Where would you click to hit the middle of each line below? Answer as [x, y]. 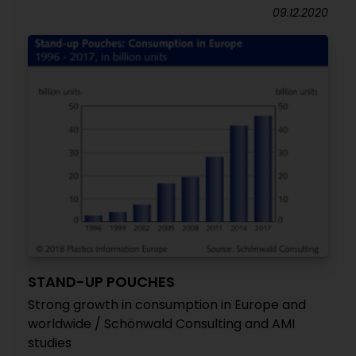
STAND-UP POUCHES [101, 281]
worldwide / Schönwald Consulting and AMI [161, 323]
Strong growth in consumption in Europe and [167, 304]
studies [50, 342]
